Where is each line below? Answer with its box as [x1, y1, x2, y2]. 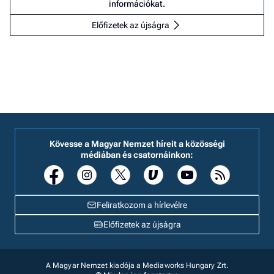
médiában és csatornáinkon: [81, 149, 193, 160]
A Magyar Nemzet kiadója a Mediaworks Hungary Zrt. [46, 261, 228, 270]
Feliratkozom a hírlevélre [97, 199, 187, 210]
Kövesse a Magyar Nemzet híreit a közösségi [49, 138, 225, 149]
